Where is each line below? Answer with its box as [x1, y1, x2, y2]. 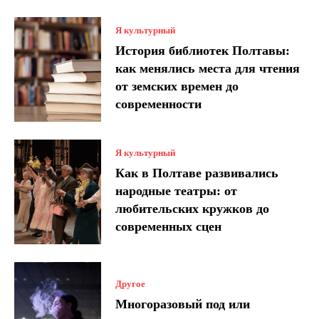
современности [115, 96, 202, 111]
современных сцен [115, 219, 222, 234]
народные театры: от [115, 183, 238, 198]
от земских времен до [115, 78, 239, 93]
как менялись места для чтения [115, 61, 300, 75]
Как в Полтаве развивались [115, 165, 279, 180]
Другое [115, 278, 146, 289]
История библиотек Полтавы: [115, 43, 291, 58]
